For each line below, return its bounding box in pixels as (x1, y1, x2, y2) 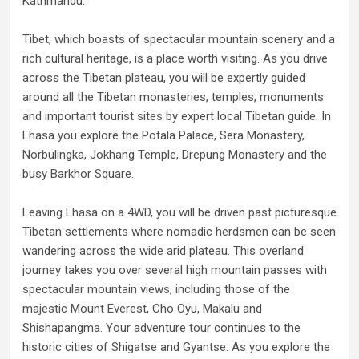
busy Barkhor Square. (22, 167, 134, 181)
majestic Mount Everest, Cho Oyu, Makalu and (22, 301, 262, 316)
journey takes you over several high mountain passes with (22, 263, 327, 277)
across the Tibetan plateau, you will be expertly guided (22, 71, 305, 85)
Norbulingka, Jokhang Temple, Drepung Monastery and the (22, 147, 327, 162)
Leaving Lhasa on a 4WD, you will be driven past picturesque (22, 205, 337, 220)
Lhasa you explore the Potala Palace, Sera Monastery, (22, 128, 305, 143)
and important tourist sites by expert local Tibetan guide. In (22, 109, 331, 123)
